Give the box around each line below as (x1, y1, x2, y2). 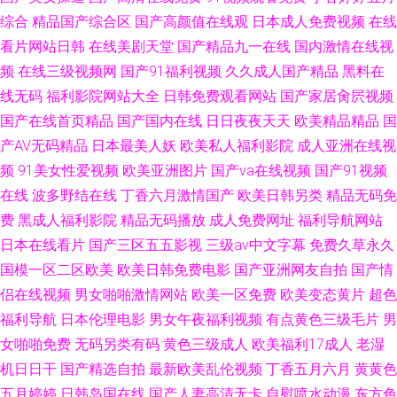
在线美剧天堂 (89, 38, 174, 55)
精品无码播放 (121, 212, 206, 229)
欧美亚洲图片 (122, 162, 207, 179)
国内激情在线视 (294, 38, 393, 55)
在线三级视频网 (18, 63, 117, 80)
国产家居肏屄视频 (280, 88, 393, 105)
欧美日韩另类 (237, 187, 323, 204)
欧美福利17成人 (252, 336, 353, 353)
